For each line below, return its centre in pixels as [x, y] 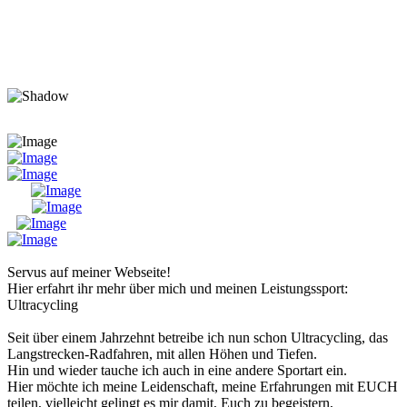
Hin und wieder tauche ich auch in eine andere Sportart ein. [177, 370]
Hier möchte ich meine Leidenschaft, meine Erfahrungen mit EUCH [203, 386]
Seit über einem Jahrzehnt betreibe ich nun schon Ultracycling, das [198, 337]
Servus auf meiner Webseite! [89, 272]
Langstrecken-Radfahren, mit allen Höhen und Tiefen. [162, 353]
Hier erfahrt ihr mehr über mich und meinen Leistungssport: [178, 288]
